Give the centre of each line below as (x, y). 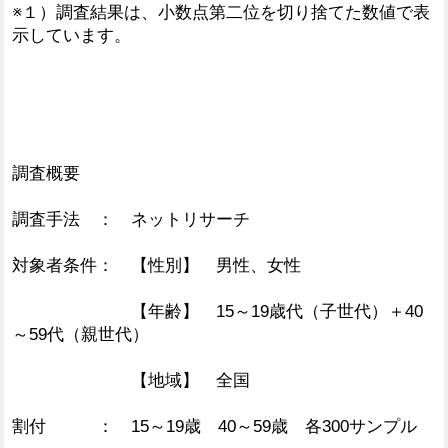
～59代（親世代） (80, 334)
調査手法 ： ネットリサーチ (131, 219)
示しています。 (71, 35)
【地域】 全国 (131, 380)
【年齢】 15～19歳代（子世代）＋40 (217, 311)
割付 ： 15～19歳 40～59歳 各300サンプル (214, 426)
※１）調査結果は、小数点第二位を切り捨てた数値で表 (221, 12)
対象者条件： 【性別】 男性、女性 (156, 265)
